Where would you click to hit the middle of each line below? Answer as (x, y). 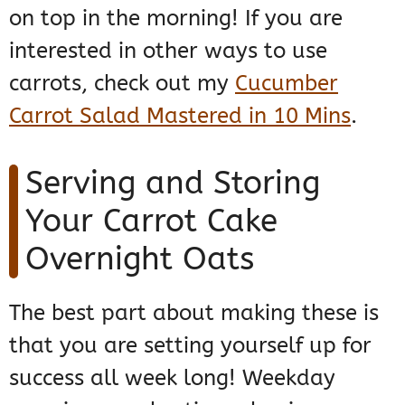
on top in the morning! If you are (176, 19)
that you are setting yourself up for (190, 346)
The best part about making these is (194, 313)
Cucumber (287, 84)
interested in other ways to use (168, 51)
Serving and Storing (173, 184)
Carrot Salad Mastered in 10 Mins (180, 116)
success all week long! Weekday (172, 378)
